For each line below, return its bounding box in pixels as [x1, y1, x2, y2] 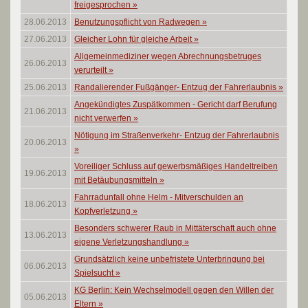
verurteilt [74, 65, 109, 75]
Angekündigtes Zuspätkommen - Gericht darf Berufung [74, 100, 277, 109]
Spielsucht [74, 268, 115, 278]
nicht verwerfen [74, 113, 133, 123]
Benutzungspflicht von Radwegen [74, 17, 202, 27]
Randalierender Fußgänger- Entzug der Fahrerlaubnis [74, 82, 278, 92]
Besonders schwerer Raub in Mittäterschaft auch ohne [74, 223, 276, 233]
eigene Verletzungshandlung [74, 237, 184, 247]
